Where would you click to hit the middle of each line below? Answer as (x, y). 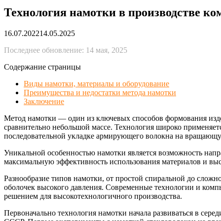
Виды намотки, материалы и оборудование (96, 83)
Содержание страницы (42, 67)
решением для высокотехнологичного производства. (93, 196)
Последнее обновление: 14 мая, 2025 (66, 50)
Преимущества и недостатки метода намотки (100, 92)
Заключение (44, 101)
